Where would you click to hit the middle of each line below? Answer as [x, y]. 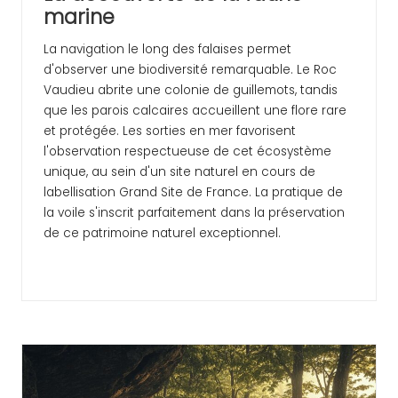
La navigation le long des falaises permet [167, 50]
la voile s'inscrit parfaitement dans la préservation [194, 213]
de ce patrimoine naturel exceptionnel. [162, 234]
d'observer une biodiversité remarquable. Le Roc [190, 70]
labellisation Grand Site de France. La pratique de [193, 193]
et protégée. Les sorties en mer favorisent [170, 131]
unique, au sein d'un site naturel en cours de [179, 172]
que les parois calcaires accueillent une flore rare [195, 111]
